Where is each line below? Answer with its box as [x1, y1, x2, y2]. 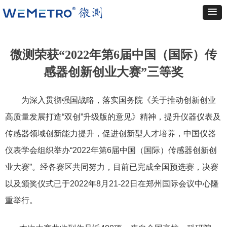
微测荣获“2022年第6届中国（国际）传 [10, 48, 217, 61]
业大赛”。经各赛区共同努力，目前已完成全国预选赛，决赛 [5, 163, 218, 171]
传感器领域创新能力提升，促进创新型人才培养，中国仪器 [5, 129, 216, 138]
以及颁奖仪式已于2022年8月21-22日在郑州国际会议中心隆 [5, 179, 219, 188]
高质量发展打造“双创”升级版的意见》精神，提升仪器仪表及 [5, 112, 221, 121]
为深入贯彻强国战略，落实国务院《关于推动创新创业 [5, 96, 216, 104]
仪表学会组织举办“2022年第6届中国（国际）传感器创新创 [5, 146, 217, 155]
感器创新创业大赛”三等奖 [44, 65, 183, 79]
